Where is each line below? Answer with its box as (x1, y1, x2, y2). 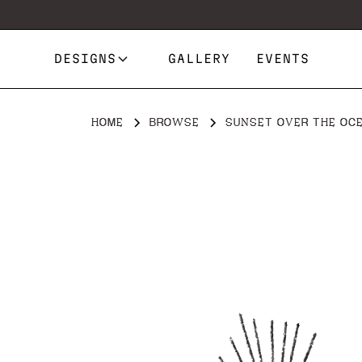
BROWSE (149, 116, 200, 128)
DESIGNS (54, 51, 117, 65)
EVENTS (256, 51, 310, 65)
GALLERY (168, 51, 231, 65)
